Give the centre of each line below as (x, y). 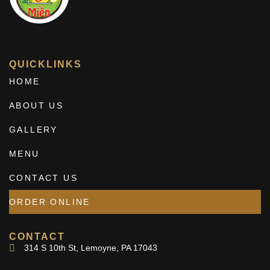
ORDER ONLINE (50, 202)
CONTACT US (43, 178)
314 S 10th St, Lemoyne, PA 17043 (91, 248)
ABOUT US (36, 106)
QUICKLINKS (46, 64)
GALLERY (33, 130)
